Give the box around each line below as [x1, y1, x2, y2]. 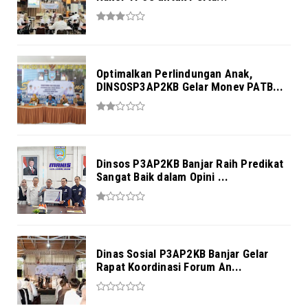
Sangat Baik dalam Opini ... [96, 170, 229, 184]
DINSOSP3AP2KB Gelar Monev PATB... [96, 80, 284, 94]
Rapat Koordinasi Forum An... [96, 260, 243, 274]
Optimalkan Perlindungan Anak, [96, 67, 252, 81]
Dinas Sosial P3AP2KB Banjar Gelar [96, 247, 269, 261]
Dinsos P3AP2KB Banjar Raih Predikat [96, 157, 283, 171]
